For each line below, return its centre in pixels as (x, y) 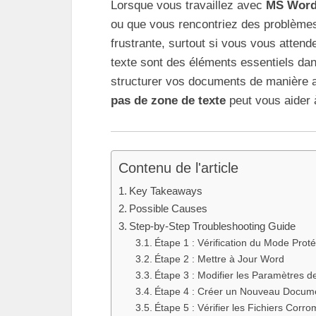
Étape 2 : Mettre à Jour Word (219, 259)
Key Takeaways (166, 190)
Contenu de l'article (178, 168)
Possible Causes (169, 208)
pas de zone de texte (168, 101)
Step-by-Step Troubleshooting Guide (213, 226)
